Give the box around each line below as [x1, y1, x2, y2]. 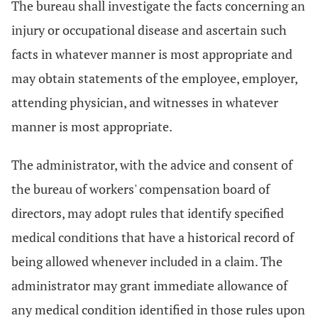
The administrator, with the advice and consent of [11, 156, 292, 173]
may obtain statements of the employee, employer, [11, 70, 297, 87]
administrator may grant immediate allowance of [11, 277, 287, 294]
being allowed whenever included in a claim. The [11, 253, 283, 270]
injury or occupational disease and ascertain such [11, 21, 287, 38]
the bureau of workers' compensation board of [11, 180, 270, 197]
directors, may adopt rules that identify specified [11, 204, 284, 221]
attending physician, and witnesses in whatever [11, 94, 278, 111]
